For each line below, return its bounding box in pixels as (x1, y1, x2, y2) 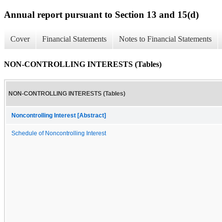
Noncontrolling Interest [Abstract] (11, 112, 106, 118)
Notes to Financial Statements (119, 35, 212, 44)
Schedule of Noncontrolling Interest (11, 130, 106, 136)
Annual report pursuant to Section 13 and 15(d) (4, 9, 199, 20)
